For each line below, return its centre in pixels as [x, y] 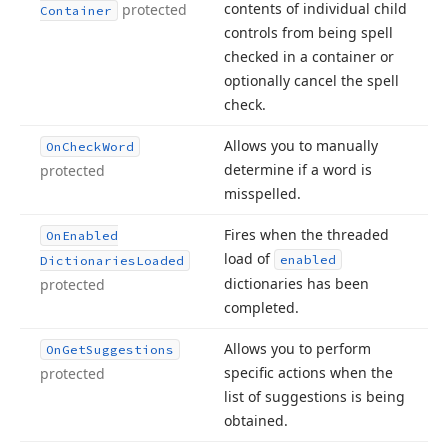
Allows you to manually [301, 145]
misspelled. [262, 193]
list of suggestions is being [314, 396]
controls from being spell [308, 32]
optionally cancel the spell [311, 80]
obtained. [256, 420]
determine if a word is [298, 169]
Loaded [160, 260]
